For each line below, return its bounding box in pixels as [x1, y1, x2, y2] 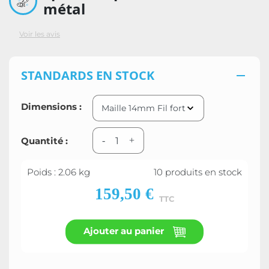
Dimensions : [21, 101, 82, 112]
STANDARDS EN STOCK [21, 67, 154, 83]
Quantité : [21, 134, 68, 147]
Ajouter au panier [83, 225, 166, 237]
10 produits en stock [154, 166, 242, 178]
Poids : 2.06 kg [27, 166, 90, 178]
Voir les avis [19, 29, 60, 38]
